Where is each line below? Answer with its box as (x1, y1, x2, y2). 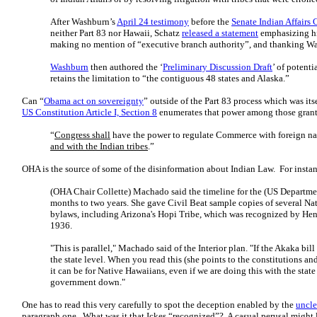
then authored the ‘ (88, 62, 163, 72)
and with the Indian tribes (50, 141, 148, 151)
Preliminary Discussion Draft (163, 62, 272, 72)
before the (189, 16, 231, 27)
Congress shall (54, 129, 110, 140)
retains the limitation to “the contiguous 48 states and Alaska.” (50, 73, 292, 83)
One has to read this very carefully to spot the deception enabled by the (22, 299, 296, 310)
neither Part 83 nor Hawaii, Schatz (50, 28, 182, 38)
